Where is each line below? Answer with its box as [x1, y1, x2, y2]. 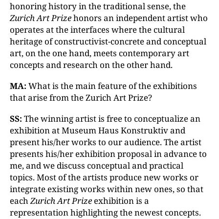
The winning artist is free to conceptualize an [24, 113, 200, 124]
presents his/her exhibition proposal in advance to [10, 148, 207, 159]
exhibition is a [92, 195, 149, 206]
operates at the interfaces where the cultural [10, 24, 185, 35]
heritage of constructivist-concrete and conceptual [10, 36, 206, 47]
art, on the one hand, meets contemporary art [10, 47, 189, 59]
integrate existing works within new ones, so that [10, 183, 203, 195]
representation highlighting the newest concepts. [10, 207, 201, 218]
